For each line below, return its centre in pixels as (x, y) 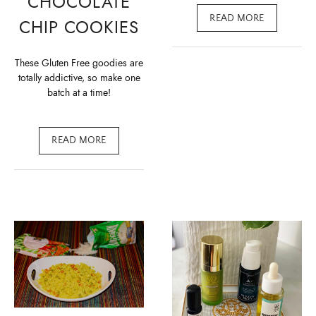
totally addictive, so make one (79, 78)
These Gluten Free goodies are (79, 63)
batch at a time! (79, 93)
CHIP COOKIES (79, 27)
